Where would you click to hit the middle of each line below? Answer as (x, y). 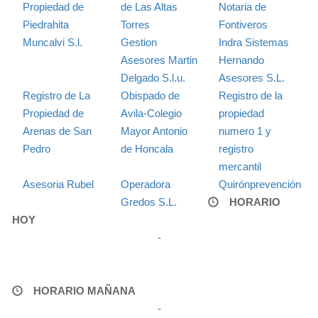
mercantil (240, 166)
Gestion (138, 42)
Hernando (241, 60)
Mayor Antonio (154, 131)
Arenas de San (57, 131)
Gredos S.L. (148, 202)
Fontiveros (243, 24)
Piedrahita (46, 24)
